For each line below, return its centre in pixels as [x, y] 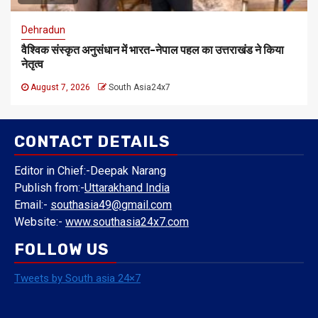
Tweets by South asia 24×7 [77, 279]
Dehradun [43, 30]
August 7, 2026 [60, 88]
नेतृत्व [32, 65]
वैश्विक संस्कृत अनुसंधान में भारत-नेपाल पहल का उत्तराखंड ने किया [153, 50]
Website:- [40, 222]
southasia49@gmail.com [111, 205]
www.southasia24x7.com [127, 222]
